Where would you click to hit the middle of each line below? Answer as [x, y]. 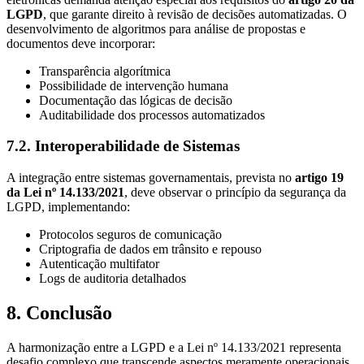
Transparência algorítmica [105, 71]
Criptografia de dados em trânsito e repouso [150, 249]
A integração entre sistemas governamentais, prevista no [151, 177]
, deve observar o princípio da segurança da [235, 192]
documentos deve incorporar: [81, 43]
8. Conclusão [59, 312]
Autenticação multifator [99, 263]
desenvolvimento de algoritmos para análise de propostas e [156, 28]
